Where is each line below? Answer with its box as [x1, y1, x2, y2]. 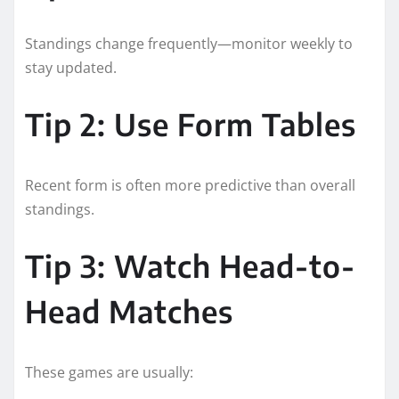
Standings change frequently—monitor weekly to [25, 33, 353, 53]
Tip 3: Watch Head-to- [25, 246, 355, 284]
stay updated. [25, 57, 117, 77]
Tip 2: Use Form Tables [25, 104, 356, 142]
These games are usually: [25, 362, 193, 382]
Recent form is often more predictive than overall [25, 175, 355, 195]
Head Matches [25, 291, 233, 330]
